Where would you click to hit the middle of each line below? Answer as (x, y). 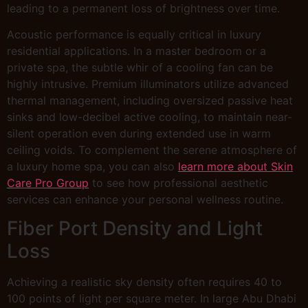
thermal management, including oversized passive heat (150, 101)
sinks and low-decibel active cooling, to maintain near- (150, 117)
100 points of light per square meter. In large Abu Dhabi (152, 299)
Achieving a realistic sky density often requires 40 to (144, 282)
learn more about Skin (235, 167)
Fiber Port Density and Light (135, 229)
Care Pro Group (48, 183)
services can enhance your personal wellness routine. (145, 200)
